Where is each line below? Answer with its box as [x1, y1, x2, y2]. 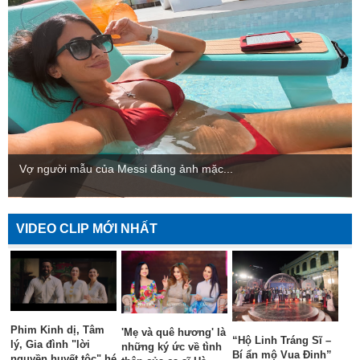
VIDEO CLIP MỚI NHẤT [16, 222, 157, 236]
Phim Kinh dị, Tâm [10, 323, 104, 336]
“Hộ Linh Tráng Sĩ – [232, 334, 331, 347]
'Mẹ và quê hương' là [121, 326, 226, 339]
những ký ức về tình [121, 341, 222, 354]
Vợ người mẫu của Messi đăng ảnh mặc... [19, 162, 233, 176]
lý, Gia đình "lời [10, 337, 90, 350]
